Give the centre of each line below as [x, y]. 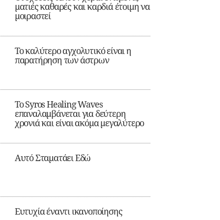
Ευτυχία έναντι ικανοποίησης [68, 211]
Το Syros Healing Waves [58, 104]
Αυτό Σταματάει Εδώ [53, 158]
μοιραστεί [33, 16]
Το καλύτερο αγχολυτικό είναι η [73, 51]
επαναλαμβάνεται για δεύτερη [70, 114]
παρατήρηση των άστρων [62, 60]
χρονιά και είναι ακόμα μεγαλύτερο [79, 123]
